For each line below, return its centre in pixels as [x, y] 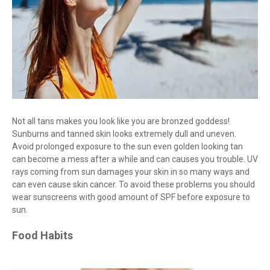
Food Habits [42, 236]
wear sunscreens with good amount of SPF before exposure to [131, 197]
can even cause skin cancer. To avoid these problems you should [133, 185]
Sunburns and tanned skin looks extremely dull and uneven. [124, 134]
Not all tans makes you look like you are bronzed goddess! [121, 121]
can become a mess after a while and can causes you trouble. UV [135, 159]
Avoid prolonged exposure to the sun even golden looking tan [127, 147]
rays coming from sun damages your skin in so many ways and [131, 172]
